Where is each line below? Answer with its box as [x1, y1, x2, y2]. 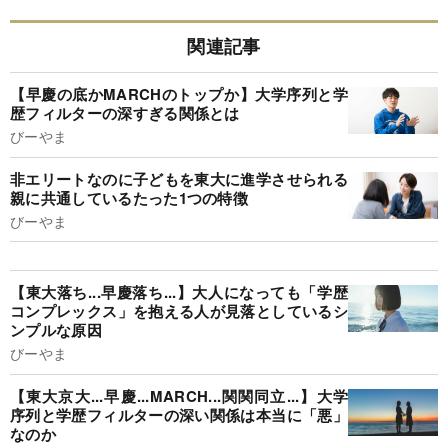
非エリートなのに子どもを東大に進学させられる [10, 167, 348, 190]
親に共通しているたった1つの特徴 [10, 186, 249, 209]
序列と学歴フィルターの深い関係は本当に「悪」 [10, 403, 348, 426]
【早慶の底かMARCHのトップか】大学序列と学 [10, 83, 348, 106]
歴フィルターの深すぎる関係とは [10, 102, 240, 125]
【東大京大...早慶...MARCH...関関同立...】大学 [10, 384, 348, 407]
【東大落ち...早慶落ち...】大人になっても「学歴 [10, 281, 348, 304]
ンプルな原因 [10, 319, 102, 342]
